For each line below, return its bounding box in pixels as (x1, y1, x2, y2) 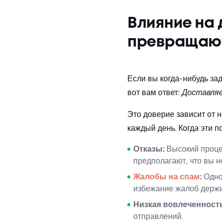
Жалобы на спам (133, 171, 200, 181)
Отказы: (133, 144, 165, 154)
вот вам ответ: (127, 87, 180, 97)
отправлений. (133, 211, 183, 221)
